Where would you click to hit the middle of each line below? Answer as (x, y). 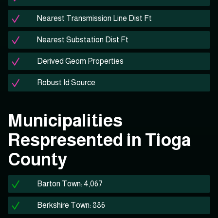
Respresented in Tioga (99, 140)
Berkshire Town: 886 (71, 205)
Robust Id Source (66, 83)
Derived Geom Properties (80, 61)
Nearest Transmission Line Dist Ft (94, 18)
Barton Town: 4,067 (70, 184)
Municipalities (65, 121)
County (38, 160)
